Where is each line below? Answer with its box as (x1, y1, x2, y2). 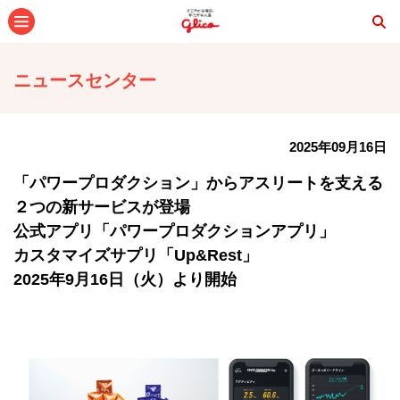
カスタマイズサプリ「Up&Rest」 (13, 246, 258, 264)
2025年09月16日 (289, 139, 387, 154)
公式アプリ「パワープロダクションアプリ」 (13, 222, 335, 240)
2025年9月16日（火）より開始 (13, 271, 237, 288)
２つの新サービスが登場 (13, 198, 190, 216)
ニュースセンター (13, 71, 156, 90)
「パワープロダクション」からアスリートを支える (13, 174, 383, 192)
